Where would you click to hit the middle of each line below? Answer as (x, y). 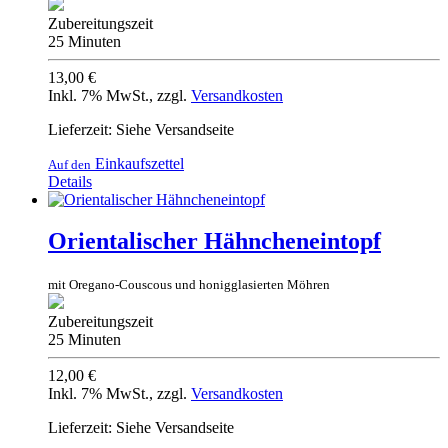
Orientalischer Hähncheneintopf (214, 241)
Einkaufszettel (137, 163)
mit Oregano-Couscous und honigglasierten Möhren (189, 285)
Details (70, 181)
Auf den (69, 164)
